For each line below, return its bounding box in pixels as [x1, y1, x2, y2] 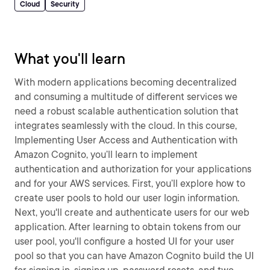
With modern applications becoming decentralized [14, 77, 237, 88]
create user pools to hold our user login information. [14, 192, 239, 204]
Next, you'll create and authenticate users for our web [14, 207, 250, 218]
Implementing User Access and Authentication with [14, 134, 237, 146]
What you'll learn [14, 50, 125, 67]
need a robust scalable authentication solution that [14, 105, 239, 117]
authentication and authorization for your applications [14, 163, 251, 175]
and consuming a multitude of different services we [14, 91, 237, 102]
